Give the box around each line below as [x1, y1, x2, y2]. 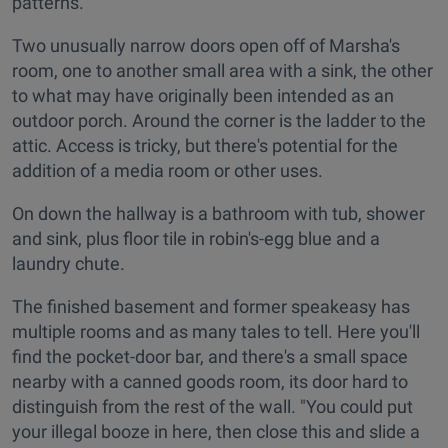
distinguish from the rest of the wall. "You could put [12, 396, 413, 418]
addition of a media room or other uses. [12, 160, 323, 182]
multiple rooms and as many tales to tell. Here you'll [12, 321, 420, 343]
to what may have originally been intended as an [12, 85, 394, 107]
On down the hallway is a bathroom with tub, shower [12, 203, 425, 225]
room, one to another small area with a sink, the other [12, 60, 433, 82]
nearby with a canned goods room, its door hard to [12, 371, 408, 393]
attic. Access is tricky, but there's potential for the [12, 135, 398, 157]
